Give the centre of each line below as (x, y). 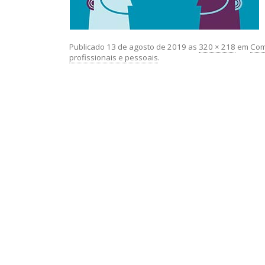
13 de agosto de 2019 (146, 47)
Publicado (88, 47)
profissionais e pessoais (114, 57)
